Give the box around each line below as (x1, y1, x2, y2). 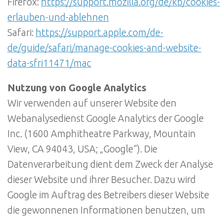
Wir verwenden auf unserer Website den (7, 98, 177, 109)
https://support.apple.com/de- (36, 27, 163, 38)
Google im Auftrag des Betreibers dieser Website (7, 189, 209, 201)
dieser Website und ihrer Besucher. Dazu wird (7, 174, 196, 185)
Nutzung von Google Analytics (7, 82, 147, 94)
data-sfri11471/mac (7, 57, 91, 69)
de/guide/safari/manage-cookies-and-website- (7, 42, 201, 53)
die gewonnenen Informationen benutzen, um (7, 205, 205, 216)
